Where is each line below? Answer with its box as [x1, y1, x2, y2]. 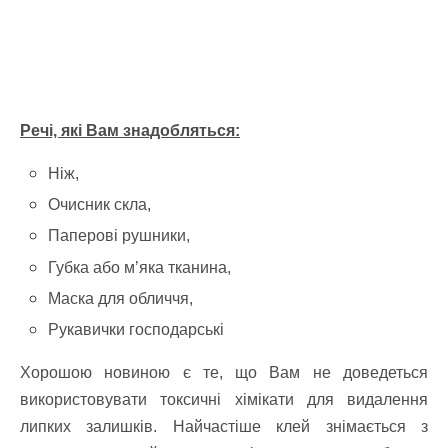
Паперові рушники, [48, 227, 191, 245]
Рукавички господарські [48, 320, 225, 338]
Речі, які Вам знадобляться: [20, 122, 240, 139]
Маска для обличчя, [48, 289, 194, 307]
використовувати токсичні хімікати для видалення [20, 390, 428, 408]
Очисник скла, [48, 196, 152, 214]
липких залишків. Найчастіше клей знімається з [20, 417, 428, 435]
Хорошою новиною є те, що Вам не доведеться [20, 363, 428, 381]
